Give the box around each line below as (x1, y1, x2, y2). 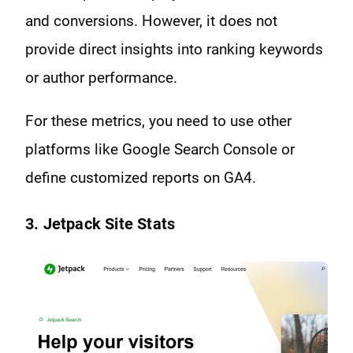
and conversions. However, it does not (25, 12, 277, 31)
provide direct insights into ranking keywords (25, 40, 323, 59)
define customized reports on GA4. (25, 169, 260, 188)
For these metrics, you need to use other (25, 112, 292, 131)
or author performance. (25, 69, 177, 87)
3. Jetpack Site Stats (25, 214, 176, 234)
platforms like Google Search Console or (25, 140, 295, 159)
